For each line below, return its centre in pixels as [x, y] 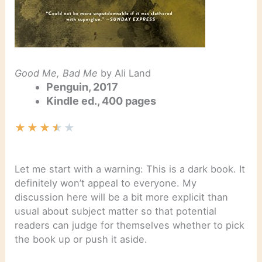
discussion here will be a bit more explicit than [122, 197]
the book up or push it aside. [81, 239]
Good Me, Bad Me [56, 73]
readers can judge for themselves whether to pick [130, 225]
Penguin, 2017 [82, 87]
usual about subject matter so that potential [116, 211]
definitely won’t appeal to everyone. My [106, 183]
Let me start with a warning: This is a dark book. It [130, 169]
